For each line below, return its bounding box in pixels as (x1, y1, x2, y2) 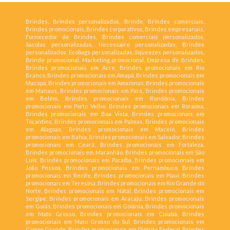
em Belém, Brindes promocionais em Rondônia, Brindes (26, 95, 204, 102)
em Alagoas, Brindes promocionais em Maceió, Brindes (26, 126, 204, 133)
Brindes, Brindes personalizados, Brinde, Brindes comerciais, (26, 18, 204, 25)
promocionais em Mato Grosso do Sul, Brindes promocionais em (26, 218, 204, 225)
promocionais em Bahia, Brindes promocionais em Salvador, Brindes (26, 133, 204, 141)
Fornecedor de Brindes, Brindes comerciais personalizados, (26, 33, 204, 41)
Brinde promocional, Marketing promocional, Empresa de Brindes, (26, 56, 204, 64)
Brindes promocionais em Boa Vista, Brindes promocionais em (26, 110, 204, 118)
